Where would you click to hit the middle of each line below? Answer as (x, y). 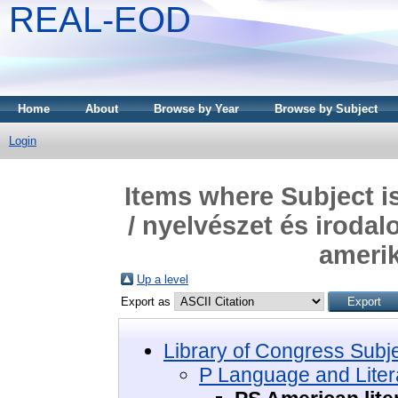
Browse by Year (196, 109)
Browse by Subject (326, 109)
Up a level (163, 279)
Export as (147, 301)
